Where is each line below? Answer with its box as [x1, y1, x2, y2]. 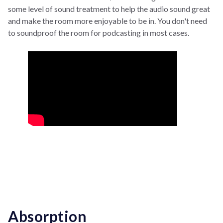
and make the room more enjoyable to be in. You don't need [8, 16, 207, 26]
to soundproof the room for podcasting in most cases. [8, 28, 189, 38]
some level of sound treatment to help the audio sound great [8, 4, 210, 14]
